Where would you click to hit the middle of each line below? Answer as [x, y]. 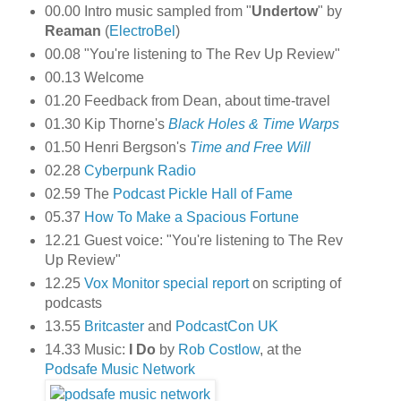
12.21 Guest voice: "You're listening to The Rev [193, 240]
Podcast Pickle [160, 193]
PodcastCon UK [226, 326]
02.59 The [78, 193]
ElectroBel [142, 31]
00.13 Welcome [94, 78]
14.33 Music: [86, 349]
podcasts [73, 303]
